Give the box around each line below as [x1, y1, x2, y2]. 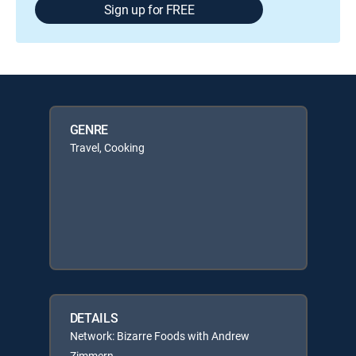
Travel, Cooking [69, 140, 145, 155]
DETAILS [69, 309, 118, 327]
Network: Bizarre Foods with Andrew [69, 328, 250, 343]
